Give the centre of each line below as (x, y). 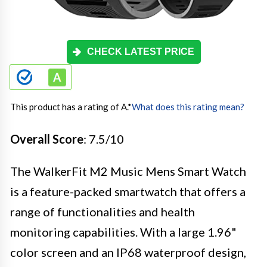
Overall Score (47, 139)
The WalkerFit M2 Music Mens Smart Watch (128, 171)
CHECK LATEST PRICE (141, 52)
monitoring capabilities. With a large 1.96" (123, 232)
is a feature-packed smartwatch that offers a (128, 191)
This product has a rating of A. (69, 107)
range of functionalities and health (103, 212)
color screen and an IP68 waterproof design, (128, 252)
